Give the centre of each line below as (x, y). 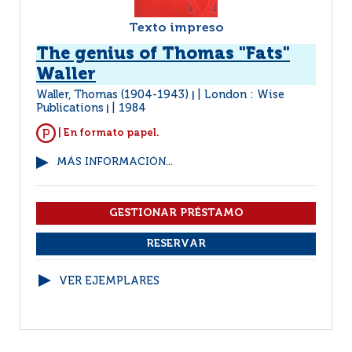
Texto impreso (176, 28)
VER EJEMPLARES (109, 281)
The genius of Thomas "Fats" (163, 54)
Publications (70, 108)
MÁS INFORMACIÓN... (115, 162)
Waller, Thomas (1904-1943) (114, 95)
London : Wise (244, 95)
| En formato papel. (108, 133)
